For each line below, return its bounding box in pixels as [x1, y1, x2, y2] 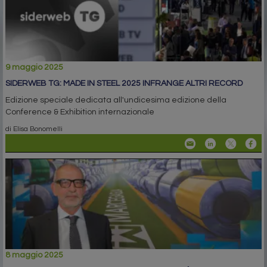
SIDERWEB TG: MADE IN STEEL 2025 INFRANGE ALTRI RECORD [5, 79, 243, 88]
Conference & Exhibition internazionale [5, 107, 154, 116]
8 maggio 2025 [5, 250, 63, 259]
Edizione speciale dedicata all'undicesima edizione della [5, 95, 226, 104]
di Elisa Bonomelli [5, 125, 63, 132]
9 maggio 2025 [5, 63, 63, 72]
